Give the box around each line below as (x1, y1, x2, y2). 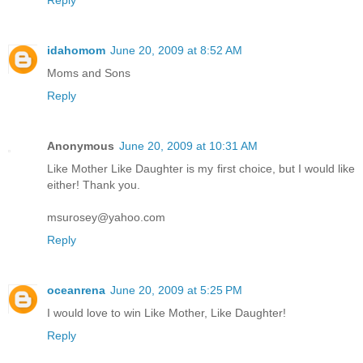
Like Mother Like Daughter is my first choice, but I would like (47, 162, 355, 176)
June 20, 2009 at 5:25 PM (110, 284, 242, 297)
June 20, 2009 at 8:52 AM (110, 44, 242, 58)
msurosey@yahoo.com (47, 211, 165, 224)
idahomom (47, 44, 105, 58)
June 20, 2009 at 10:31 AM (119, 139, 258, 153)
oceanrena (47, 284, 105, 297)
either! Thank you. (47, 178, 140, 192)
